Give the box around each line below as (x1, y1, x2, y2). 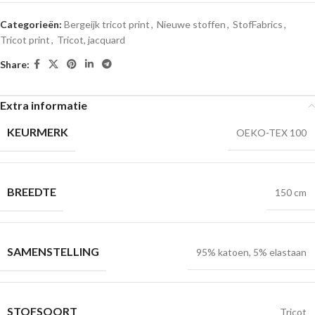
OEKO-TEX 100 (236, 127, 307, 139)
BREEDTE (7, 185, 56, 198)
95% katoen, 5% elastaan (196, 246, 307, 258)
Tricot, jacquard (57, 34, 125, 46)
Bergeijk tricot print (64, 18, 150, 30)
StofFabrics (233, 18, 283, 30)
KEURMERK (7, 125, 68, 139)
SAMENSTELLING (7, 245, 99, 258)
